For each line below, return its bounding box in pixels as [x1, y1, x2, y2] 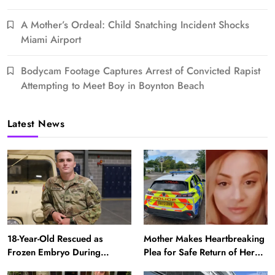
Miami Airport [21, 33, 81, 47]
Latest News [7, 117, 65, 131]
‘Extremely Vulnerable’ [144, 258, 237, 273]
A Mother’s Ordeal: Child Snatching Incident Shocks [21, 18, 249, 33]
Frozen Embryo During [7, 245, 101, 259]
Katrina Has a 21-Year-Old [7, 258, 112, 273]
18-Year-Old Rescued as [7, 231, 103, 246]
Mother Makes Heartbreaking [144, 231, 265, 246]
